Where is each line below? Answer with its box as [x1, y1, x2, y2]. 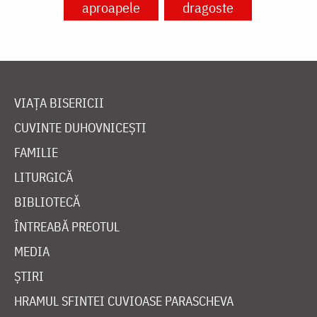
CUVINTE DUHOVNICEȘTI [14, 119, 146, 136]
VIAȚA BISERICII [14, 94, 104, 111]
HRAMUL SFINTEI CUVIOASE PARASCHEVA [14, 292, 234, 309]
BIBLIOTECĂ [14, 193, 80, 210]
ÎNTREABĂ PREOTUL [14, 218, 120, 235]
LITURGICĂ [14, 168, 73, 185]
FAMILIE [14, 144, 58, 161]
